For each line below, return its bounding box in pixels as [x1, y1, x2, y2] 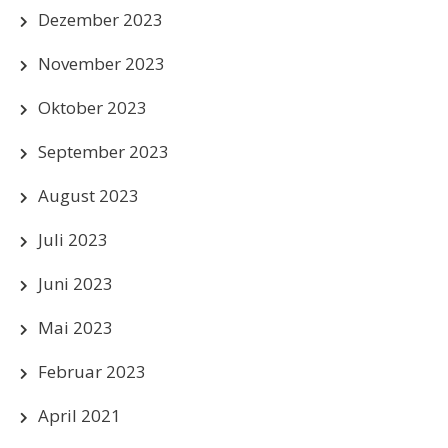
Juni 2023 [38, 271, 113, 295]
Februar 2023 [38, 359, 146, 383]
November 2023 [38, 51, 165, 75]
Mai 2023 [38, 315, 113, 339]
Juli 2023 [38, 227, 108, 251]
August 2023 [38, 183, 139, 207]
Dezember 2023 [38, 7, 163, 31]
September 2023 [38, 139, 169, 163]
